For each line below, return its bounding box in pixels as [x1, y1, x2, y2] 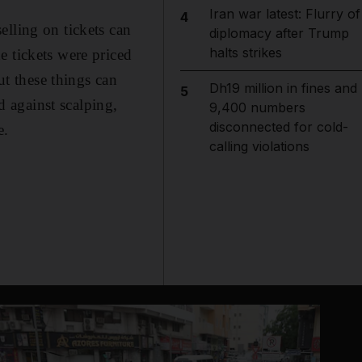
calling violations [208, 138, 309, 154]
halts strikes [208, 44, 282, 61]
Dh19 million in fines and [208, 80, 357, 96]
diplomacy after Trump [208, 25, 349, 41]
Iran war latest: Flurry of [208, 6, 360, 22]
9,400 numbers [208, 99, 305, 116]
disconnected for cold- [208, 119, 348, 135]
